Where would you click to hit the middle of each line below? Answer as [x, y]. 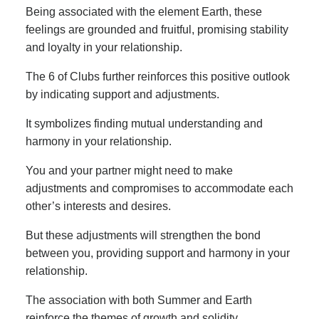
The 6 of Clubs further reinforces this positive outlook [158, 76]
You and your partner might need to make [129, 170]
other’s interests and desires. [98, 206]
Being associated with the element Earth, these [144, 11]
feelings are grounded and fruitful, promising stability [157, 29]
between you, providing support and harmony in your [158, 253]
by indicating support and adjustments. [122, 94]
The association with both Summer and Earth [139, 300]
